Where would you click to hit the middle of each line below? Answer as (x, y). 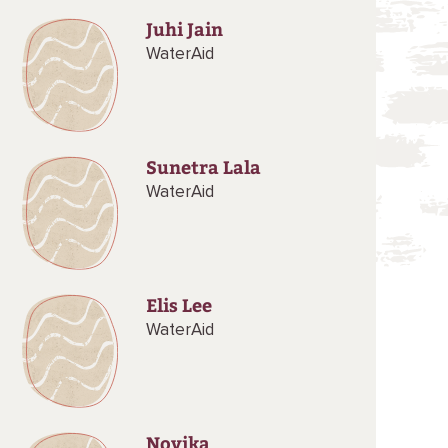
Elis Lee (178, 304)
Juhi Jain (184, 28)
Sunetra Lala (203, 166)
